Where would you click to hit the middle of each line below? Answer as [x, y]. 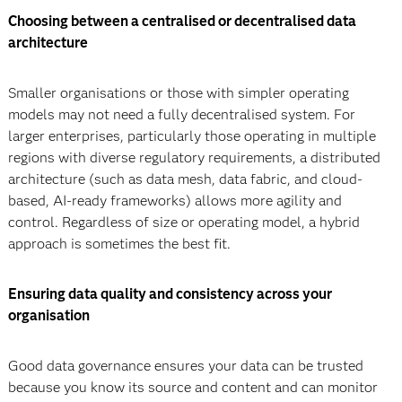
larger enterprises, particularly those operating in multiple [192, 136]
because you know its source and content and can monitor [192, 388]
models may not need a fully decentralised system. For [181, 115]
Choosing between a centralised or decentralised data [182, 22]
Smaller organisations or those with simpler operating [178, 93]
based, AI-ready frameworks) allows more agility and [175, 201]
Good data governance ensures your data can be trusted [185, 366]
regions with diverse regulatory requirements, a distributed [194, 158]
